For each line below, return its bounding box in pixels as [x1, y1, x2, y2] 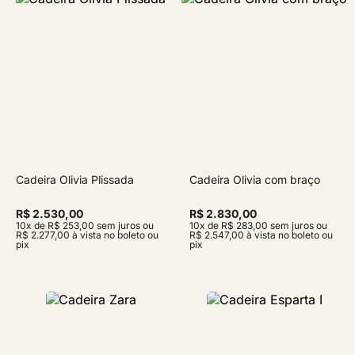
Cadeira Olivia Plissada [16, 172, 134, 186]
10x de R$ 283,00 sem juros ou [189, 219, 327, 231]
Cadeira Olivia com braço [189, 172, 320, 186]
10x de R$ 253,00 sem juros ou [16, 219, 154, 231]
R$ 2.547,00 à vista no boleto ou [189, 228, 333, 241]
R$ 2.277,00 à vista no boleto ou [16, 228, 158, 241]
